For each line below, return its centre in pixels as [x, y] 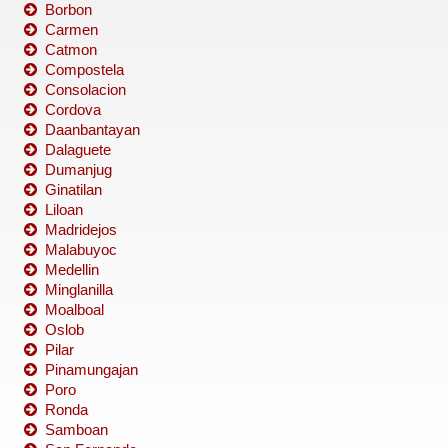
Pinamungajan [91, 370]
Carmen [71, 30]
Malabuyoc [81, 250]
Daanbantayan [92, 130]
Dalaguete [78, 150]
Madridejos [81, 230]
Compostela [84, 70]
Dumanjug [78, 170]
